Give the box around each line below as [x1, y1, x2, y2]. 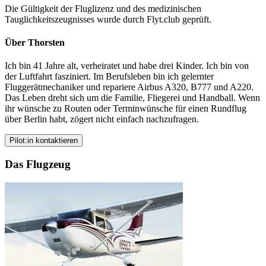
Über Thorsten [5, 37, 65, 47]
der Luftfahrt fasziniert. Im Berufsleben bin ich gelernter [5, 71, 214, 82]
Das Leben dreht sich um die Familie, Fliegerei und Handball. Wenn [5, 93, 260, 103]
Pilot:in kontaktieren [9, 136, 78, 145]
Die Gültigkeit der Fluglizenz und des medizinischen [5, 3, 201, 14]
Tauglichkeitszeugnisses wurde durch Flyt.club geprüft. [5, 14, 211, 24]
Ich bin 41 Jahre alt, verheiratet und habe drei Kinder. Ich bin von [5, 61, 249, 71]
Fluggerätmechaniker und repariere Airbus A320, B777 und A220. [5, 82, 254, 93]
